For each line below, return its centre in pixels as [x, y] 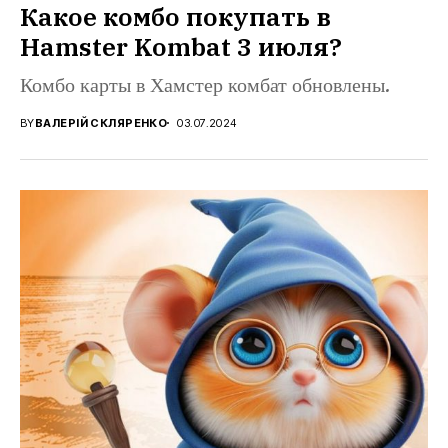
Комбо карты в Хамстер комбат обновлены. [205, 86]
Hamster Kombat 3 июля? [181, 46]
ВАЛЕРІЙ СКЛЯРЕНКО [101, 122]
